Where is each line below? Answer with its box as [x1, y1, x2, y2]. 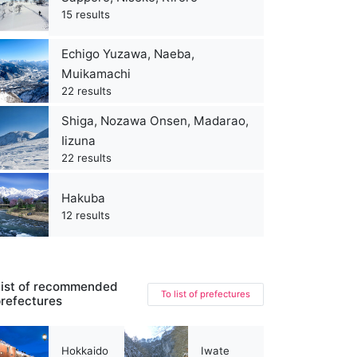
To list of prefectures [161, 288, 250, 300]
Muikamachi [61, 66, 131, 82]
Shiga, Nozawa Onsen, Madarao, [61, 113, 249, 129]
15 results [61, 7, 110, 21]
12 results [61, 208, 110, 222]
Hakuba [61, 190, 105, 206]
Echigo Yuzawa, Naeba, [61, 46, 194, 62]
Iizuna [61, 133, 96, 149]
